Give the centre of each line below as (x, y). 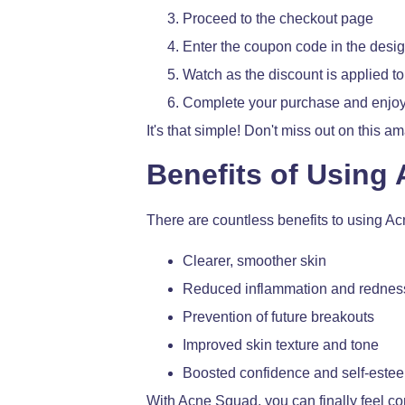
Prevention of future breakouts (278, 317)
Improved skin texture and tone (281, 345)
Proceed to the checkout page (278, 18)
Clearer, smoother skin (254, 261)
